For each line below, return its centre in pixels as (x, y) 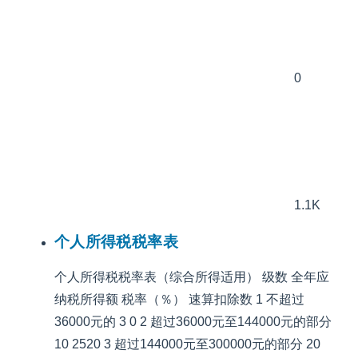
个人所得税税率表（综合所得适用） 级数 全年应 (192, 277)
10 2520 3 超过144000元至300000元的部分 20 (187, 344)
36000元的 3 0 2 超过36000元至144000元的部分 (193, 322)
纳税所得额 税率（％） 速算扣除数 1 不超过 (179, 300)
